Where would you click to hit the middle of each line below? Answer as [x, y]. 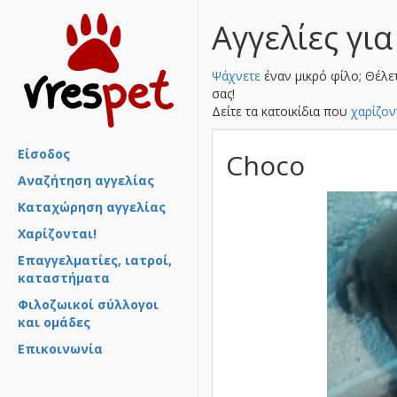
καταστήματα [64, 278]
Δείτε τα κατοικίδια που [281, 111]
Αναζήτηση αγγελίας [86, 180]
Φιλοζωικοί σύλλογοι [88, 304]
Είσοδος [44, 154]
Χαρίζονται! [57, 234]
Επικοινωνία [60, 349]
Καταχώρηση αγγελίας [92, 207]
